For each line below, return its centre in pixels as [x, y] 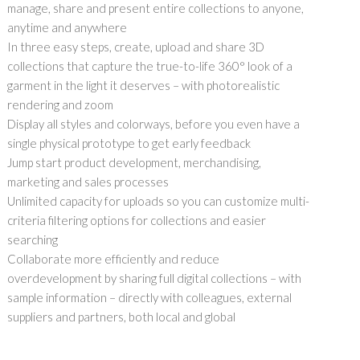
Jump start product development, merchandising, [134, 162]
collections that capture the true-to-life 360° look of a [150, 66]
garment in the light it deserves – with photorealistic [143, 85]
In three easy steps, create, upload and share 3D [136, 47]
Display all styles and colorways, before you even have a [153, 124]
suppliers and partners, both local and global [121, 317]
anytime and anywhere [67, 27]
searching [33, 239]
